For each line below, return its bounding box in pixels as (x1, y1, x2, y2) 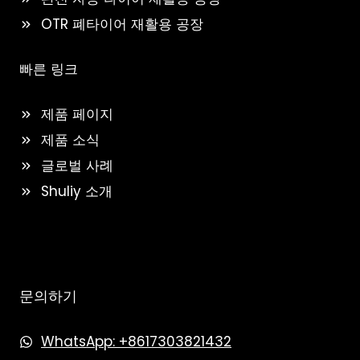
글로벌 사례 (41, 156, 113, 176)
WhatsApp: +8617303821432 (41, 332, 231, 352)
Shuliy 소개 (41, 182, 112, 202)
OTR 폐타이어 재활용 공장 (41, 14, 203, 35)
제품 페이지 (41, 104, 113, 125)
